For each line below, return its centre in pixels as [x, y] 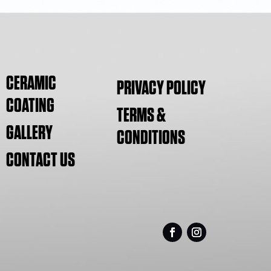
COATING [30, 106]
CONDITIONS [151, 138]
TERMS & [142, 115]
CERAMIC [31, 83]
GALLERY [29, 133]
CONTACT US [40, 160]
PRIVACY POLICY [162, 88]
